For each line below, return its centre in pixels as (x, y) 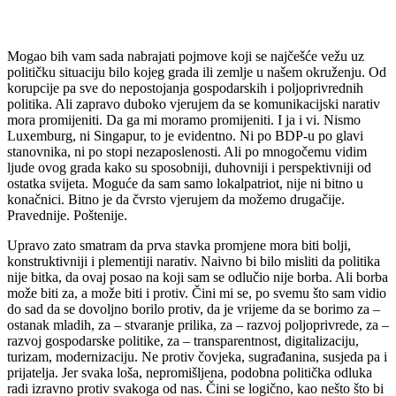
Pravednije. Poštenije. (71, 215)
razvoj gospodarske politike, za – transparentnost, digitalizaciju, (183, 340)
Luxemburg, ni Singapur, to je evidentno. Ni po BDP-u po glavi (185, 135)
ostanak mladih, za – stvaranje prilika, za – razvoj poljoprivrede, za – (198, 324)
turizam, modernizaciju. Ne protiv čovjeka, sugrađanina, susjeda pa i (197, 356)
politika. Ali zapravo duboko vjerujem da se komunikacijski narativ (194, 103)
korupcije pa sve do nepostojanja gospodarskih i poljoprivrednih (185, 88)
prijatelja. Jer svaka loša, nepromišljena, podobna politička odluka (190, 372)
